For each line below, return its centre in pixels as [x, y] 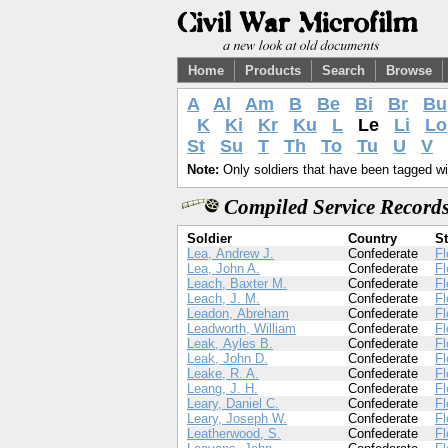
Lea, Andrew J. [230, 253]
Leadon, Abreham [238, 313]
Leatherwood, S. [234, 433]
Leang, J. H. [222, 388]
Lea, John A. [223, 268]
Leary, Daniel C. [233, 403]
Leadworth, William [241, 328]
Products [273, 70]
